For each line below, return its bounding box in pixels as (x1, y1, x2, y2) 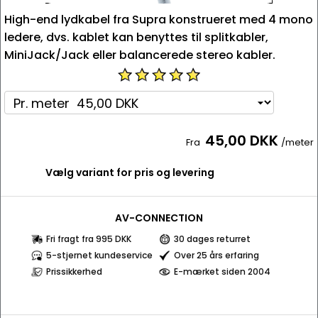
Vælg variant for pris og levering (45, 165, 214, 180)
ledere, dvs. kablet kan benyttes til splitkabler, (4, 29, 268, 45)
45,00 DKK (205, 131, 278, 150)
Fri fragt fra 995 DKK (46, 233, 131, 245)
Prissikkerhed (46, 265, 102, 278)
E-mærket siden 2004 (174, 265, 270, 278)
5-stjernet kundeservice (46, 249, 153, 261)
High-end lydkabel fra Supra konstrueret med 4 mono (4, 11, 313, 28)
